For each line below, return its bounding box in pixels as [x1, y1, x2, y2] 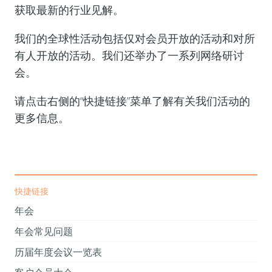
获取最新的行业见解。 [14, 2, 124, 17]
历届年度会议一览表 [14, 245, 102, 259]
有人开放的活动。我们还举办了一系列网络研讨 [14, 47, 244, 63]
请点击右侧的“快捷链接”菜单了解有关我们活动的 [14, 93, 250, 108]
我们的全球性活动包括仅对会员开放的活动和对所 [14, 30, 255, 46]
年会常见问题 [14, 225, 73, 238]
